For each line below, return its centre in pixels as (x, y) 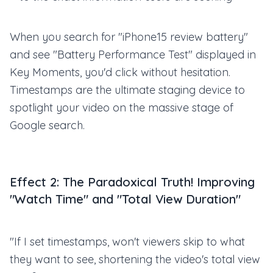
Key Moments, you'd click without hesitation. (120, 72)
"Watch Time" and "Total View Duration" (125, 199)
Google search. (47, 125)
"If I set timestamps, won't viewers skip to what (127, 242)
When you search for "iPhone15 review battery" (129, 37)
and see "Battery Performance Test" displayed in (133, 55)
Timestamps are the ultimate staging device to (127, 90)
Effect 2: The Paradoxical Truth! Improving (132, 182)
